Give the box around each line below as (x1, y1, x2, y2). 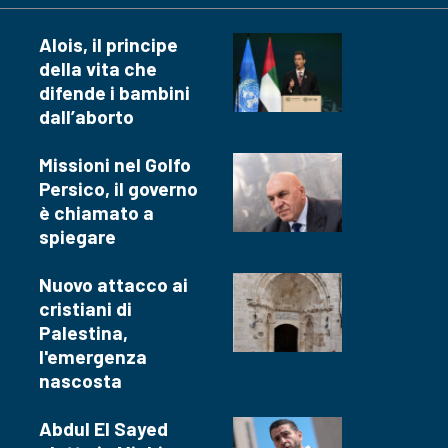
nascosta (39, 368, 122, 392)
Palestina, (39, 320, 128, 344)
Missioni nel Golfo (39, 152, 191, 176)
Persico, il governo (39, 176, 198, 200)
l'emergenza (39, 344, 147, 368)
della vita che (39, 56, 157, 80)
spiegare (39, 224, 116, 248)
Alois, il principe (39, 32, 178, 56)
